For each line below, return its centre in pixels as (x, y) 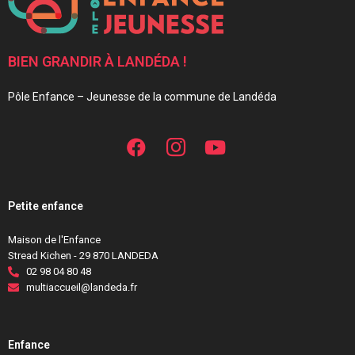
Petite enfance (46, 206)
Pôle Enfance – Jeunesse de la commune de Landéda (142, 97)
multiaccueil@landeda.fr (81, 287)
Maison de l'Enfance (54, 240)
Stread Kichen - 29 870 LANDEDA (83, 256)
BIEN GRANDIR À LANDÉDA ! (97, 61)
